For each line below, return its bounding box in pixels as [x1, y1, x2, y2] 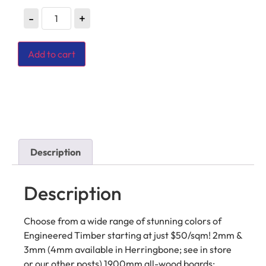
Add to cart [28, 48, 75, 61]
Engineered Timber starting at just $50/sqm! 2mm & [24, 229, 242, 241]
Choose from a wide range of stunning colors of [24, 214, 221, 227]
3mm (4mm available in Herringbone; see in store [24, 243, 232, 255]
